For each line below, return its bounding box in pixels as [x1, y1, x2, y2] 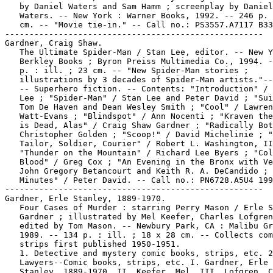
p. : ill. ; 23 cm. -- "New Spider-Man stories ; [5, 66, 249, 75]
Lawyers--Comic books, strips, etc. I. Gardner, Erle [5, 258, 268, 267]
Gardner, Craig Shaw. [5, 38, 102, 48]
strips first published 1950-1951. [5, 239, 180, 249]
